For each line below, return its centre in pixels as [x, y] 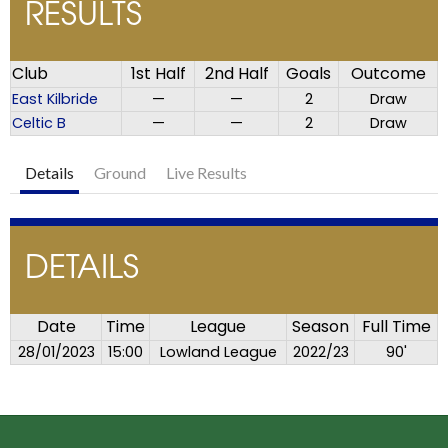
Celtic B [39, 123]
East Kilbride [55, 99]
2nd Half [236, 74]
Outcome [388, 74]
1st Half [158, 74]
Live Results [206, 173]
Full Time [396, 327]
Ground [120, 173]
